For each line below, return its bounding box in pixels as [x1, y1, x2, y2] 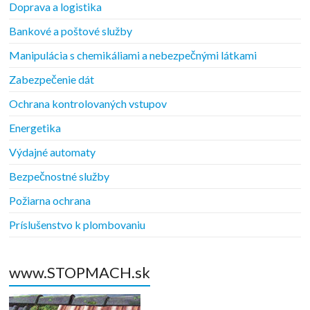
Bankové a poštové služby [9, 24, 133, 37]
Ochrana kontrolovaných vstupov [9, 96, 167, 110]
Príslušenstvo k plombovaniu [9, 217, 146, 231]
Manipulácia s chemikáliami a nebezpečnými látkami [9, 48, 257, 62]
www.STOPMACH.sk [9, 262, 151, 282]
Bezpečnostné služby [9, 169, 110, 183]
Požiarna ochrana [9, 193, 91, 207]
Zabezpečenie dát [9, 72, 95, 86]
